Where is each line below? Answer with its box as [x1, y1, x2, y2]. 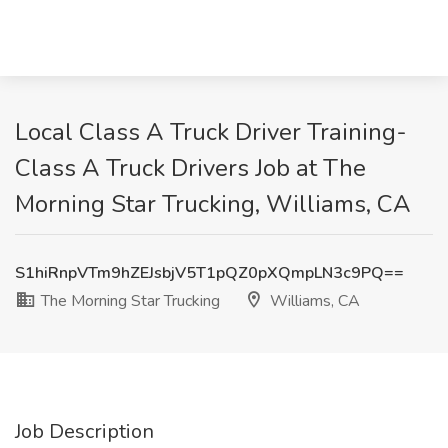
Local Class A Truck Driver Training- [15, 116, 407, 148]
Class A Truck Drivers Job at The [15, 152, 366, 184]
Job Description [15, 418, 154, 445]
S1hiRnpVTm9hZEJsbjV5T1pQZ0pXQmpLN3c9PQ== [15, 262, 404, 284]
